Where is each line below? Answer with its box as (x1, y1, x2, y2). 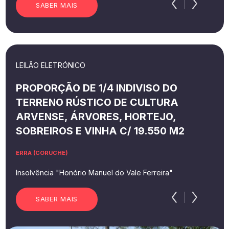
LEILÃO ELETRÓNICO (15, 60, 85, 70)
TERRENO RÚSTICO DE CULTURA (15, 96, 178, 108)
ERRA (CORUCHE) (15, 149, 68, 156)
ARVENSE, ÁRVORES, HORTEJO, (15, 110, 176, 123)
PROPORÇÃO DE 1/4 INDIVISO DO (15, 81, 177, 94)
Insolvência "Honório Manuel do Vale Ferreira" (15, 168, 173, 177)
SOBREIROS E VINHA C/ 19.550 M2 (15, 124, 185, 137)
